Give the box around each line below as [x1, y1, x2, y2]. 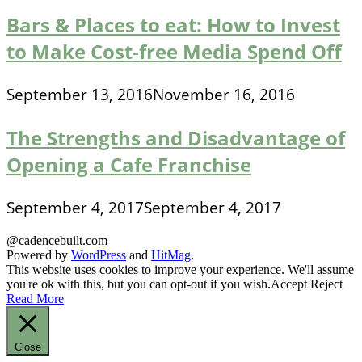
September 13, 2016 [6, 84, 153, 106]
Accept [271, 277, 307, 292]
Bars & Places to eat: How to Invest [6, 11, 340, 39]
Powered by [6, 248, 71, 263]
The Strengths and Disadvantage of [6, 124, 345, 152]
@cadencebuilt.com [6, 234, 107, 248]
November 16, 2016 [153, 84, 295, 106]
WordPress [71, 248, 126, 263]
